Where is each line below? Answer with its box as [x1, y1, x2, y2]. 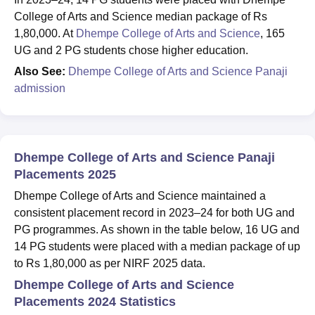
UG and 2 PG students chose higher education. [14, 44, 248, 56]
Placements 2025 [14, 167, 116, 181]
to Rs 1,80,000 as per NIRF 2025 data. [14, 257, 205, 269]
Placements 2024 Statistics [14, 294, 176, 309]
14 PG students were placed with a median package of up [14, 240, 300, 252]
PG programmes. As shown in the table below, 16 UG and [14, 223, 300, 236]
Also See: [14, 65, 65, 77]
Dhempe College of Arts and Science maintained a [14, 189, 266, 202]
